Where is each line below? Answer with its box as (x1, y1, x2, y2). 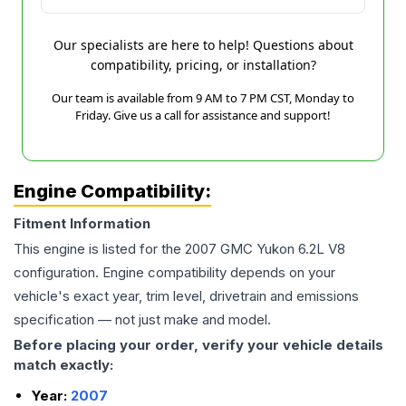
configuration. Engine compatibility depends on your (14, 264, 335, 281)
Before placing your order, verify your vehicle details (14, 336, 383, 353)
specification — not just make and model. (14, 311, 271, 328)
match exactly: (14, 356, 113, 373)
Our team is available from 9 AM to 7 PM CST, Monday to (52, 90, 354, 106)
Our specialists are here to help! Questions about (53, 36, 353, 53)
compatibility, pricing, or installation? (90, 56, 316, 73)
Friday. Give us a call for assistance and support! (75, 107, 331, 123)
